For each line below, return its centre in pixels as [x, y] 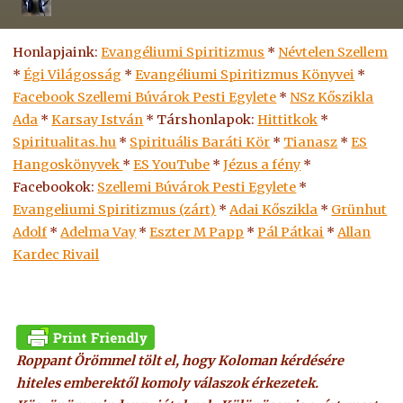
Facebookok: [55, 188]
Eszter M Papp [197, 233]
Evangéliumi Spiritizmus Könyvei [245, 75]
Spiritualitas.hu [65, 143]
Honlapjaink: [57, 53]
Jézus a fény [262, 165]
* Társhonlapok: [201, 120]
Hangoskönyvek [68, 165]
